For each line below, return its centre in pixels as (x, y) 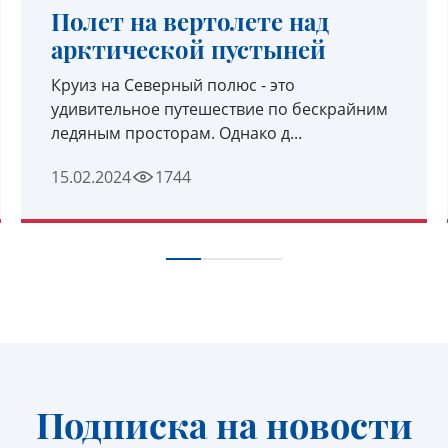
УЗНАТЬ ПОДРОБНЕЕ (224, 223)
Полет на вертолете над (189, 21)
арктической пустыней (188, 49)
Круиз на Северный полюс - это (172, 85)
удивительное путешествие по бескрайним (219, 109)
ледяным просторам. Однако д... (176, 133)
